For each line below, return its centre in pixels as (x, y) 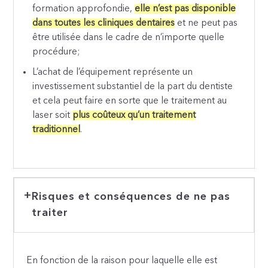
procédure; (56, 52)
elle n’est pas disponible (185, 9)
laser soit (53, 115)
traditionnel (57, 130)
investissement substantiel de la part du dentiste (133, 86)
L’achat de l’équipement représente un (113, 72)
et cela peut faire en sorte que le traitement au (130, 101)
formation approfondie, (84, 9)
